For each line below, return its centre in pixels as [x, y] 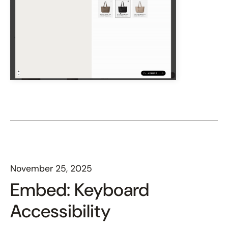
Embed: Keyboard [80, 190]
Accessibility [60, 211]
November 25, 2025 [51, 168]
